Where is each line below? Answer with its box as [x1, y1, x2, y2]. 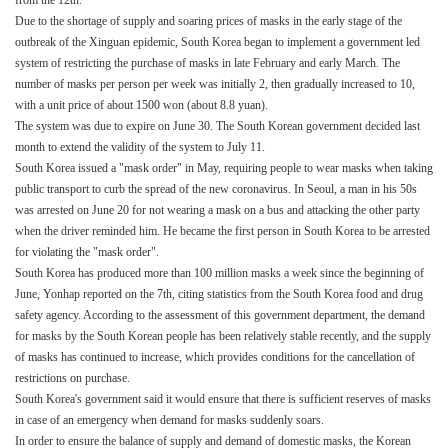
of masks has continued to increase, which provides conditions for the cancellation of [15, 350, 415, 364]
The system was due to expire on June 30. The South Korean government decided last [15, 119, 420, 133]
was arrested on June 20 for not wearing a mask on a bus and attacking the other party [15, 203, 420, 217]
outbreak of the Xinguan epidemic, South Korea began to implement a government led [15, 35, 420, 49]
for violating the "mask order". [15, 245, 159, 259]
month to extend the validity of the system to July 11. [15, 140, 265, 154]
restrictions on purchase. [15, 371, 130, 385]
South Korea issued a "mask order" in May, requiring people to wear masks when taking [15, 161, 433, 175]
